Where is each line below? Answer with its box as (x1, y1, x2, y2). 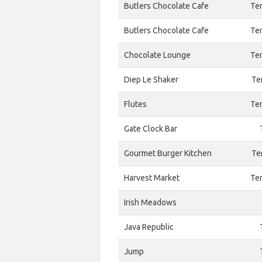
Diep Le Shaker (124, 75, 178, 84)
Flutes (124, 99, 147, 109)
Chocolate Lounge (124, 50, 191, 60)
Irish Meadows (124, 198, 177, 207)
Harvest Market (124, 173, 180, 182)
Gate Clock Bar (124, 124, 177, 133)
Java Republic (124, 222, 174, 232)
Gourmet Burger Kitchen (124, 149, 212, 158)
